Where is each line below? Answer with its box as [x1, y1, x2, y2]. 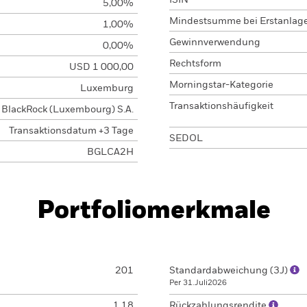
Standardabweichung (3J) [169, 266, 290, 275]
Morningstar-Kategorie [169, 80, 273, 90]
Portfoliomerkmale [36, 199, 271, 223]
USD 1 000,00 [69, 62, 134, 72]
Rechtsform [169, 59, 221, 69]
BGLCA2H [86, 147, 134, 157]
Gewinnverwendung [169, 38, 260, 47]
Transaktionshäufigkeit [169, 101, 273, 111]
